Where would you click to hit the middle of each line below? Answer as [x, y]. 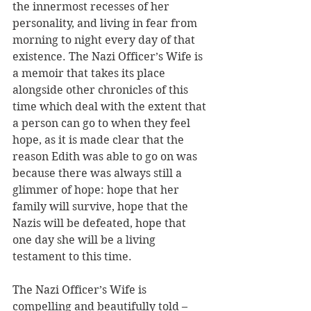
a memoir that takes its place [90, 73]
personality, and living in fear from [106, 23]
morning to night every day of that [105, 40]
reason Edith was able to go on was [106, 156]
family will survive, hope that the [102, 206]
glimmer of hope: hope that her [97, 190]
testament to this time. [72, 256]
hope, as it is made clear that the [100, 140]
